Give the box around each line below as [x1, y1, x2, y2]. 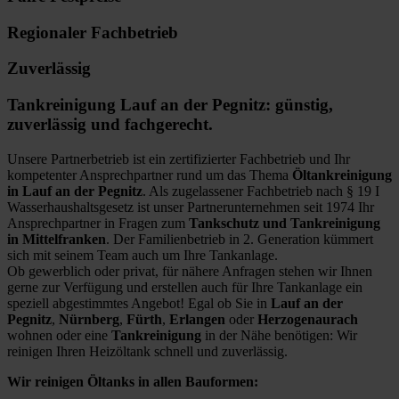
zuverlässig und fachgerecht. [7, 114, 213, 134]
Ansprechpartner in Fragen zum [7, 215, 189, 231]
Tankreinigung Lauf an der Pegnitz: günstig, [7, 94, 333, 114]
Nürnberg [59, 311, 119, 327]
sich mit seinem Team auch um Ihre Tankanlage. [7, 247, 278, 263]
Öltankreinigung [292, 167, 392, 183]
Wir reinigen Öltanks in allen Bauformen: [7, 373, 258, 389]
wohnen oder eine [7, 327, 111, 343]
